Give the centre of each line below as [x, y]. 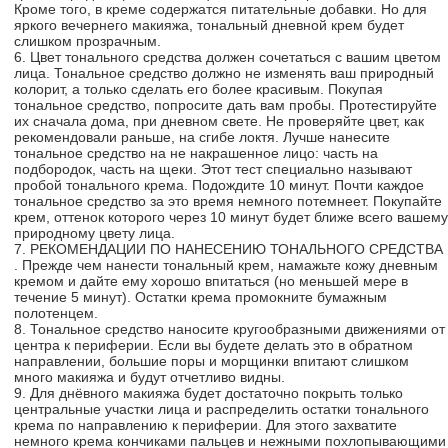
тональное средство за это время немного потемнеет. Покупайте [228, 201]
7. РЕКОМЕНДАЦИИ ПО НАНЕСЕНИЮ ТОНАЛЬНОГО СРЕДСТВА [228, 249]
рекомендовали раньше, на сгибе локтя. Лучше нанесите [202, 137]
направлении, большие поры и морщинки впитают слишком [211, 361]
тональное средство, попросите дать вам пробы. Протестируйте [225, 105]
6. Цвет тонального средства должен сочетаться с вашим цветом [227, 57]
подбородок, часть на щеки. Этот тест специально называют [213, 169]
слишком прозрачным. [87, 41]
